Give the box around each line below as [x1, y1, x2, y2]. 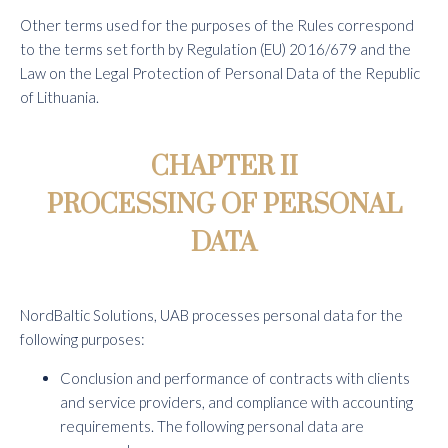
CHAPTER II [150, 151, 298, 184]
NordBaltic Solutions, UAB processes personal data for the [20, 306, 403, 324]
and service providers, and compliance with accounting [60, 393, 413, 411]
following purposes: [20, 330, 145, 348]
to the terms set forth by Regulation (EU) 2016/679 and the [20, 40, 411, 58]
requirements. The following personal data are [60, 417, 364, 435]
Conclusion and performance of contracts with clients [60, 369, 410, 387]
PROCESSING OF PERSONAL [46, 189, 402, 222]
